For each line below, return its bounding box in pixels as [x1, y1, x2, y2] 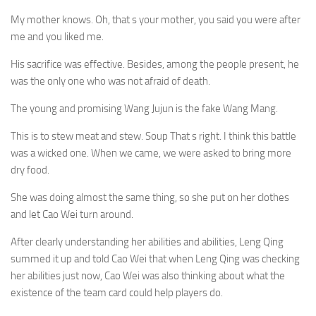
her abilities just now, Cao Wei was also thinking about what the [11, 269, 285, 282]
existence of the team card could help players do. [11, 286, 223, 299]
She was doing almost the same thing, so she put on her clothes [11, 191, 289, 204]
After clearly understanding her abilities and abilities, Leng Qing [11, 236, 284, 248]
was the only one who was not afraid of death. [11, 75, 210, 87]
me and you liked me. [11, 30, 104, 43]
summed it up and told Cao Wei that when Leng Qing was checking [11, 253, 300, 265]
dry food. [11, 164, 49, 176]
